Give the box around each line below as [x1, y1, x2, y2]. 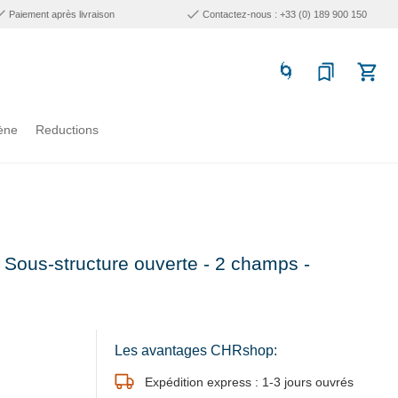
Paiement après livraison [9, 9, 115, 20]
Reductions [36, 123, 99, 137]
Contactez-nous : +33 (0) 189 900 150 [202, 9, 367, 20]
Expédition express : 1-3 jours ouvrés [145, 374, 354, 389]
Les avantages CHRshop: [115, 343, 277, 359]
